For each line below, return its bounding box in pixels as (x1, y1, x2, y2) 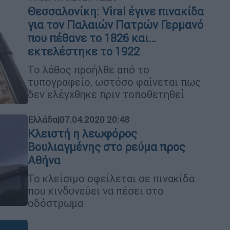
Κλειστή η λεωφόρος (28, 127, 137, 141)
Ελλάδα (28, 114, 57, 126)
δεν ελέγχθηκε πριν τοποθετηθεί (28, 88, 184, 101)
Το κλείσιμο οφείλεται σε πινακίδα (28, 172, 195, 185)
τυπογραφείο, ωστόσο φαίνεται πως (28, 75, 201, 89)
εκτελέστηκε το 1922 (28, 45, 140, 59)
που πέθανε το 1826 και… (28, 31, 156, 46)
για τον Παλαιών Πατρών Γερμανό (28, 18, 203, 32)
